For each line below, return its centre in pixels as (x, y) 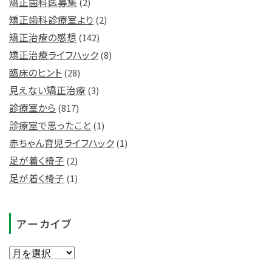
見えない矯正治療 (47, 90)
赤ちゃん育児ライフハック (62, 143)
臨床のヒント (36, 72)
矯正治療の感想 (43, 37)
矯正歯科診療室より (51, 19)
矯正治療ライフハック (54, 55)
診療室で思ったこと (50, 125)
